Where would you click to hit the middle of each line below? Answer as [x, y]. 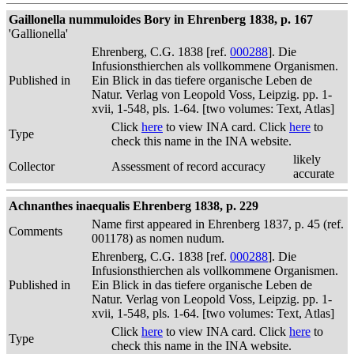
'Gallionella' [38, 34]
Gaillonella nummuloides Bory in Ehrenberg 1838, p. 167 [161, 19]
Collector [32, 166]
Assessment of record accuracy [188, 166]
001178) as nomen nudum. [158, 238]
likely [307, 159]
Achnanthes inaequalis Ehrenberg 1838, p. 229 [134, 206]
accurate [314, 173]
